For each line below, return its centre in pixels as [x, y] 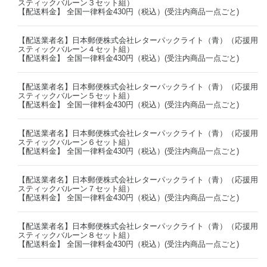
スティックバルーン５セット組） [76, 95]
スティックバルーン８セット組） [76, 235]
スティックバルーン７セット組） [76, 188]
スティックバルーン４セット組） [76, 49]
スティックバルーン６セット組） [76, 142]
